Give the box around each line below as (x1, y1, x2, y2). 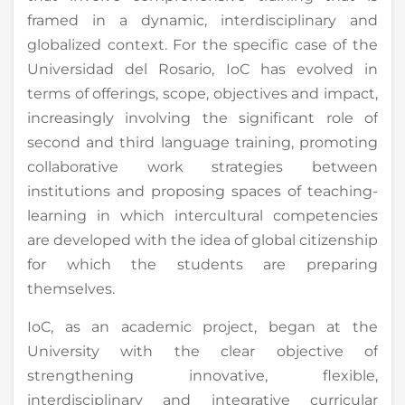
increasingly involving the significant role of (27, 108, 378, 127)
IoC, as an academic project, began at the (27, 317, 378, 335)
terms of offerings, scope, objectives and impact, (27, 84, 378, 102)
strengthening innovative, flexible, (27, 366, 378, 384)
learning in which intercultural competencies (27, 206, 378, 224)
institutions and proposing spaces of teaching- (27, 182, 378, 200)
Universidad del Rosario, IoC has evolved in (27, 60, 378, 78)
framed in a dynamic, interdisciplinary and (27, 11, 378, 29)
